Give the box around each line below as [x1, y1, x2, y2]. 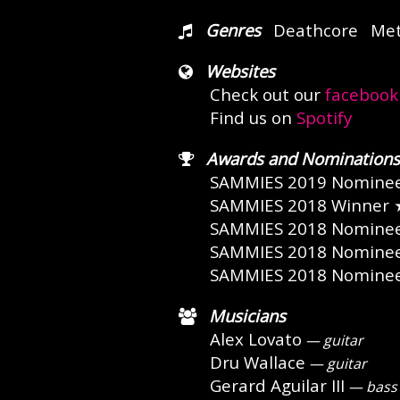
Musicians [208, 304, 286, 327]
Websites [204, 60, 275, 82]
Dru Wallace [209, 351, 305, 373]
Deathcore [272, 19, 358, 41]
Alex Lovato [209, 328, 302, 350]
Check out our [209, 83, 325, 105]
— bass [344, 377, 397, 396]
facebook [324, 83, 398, 105]
